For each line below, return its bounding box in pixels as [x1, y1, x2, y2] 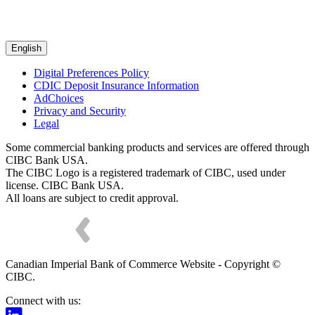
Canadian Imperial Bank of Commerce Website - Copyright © [6, 258, 281, 270]
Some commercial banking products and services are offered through [6, 141, 309, 153]
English [11, 43, 41, 53]
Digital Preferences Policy [34, 67, 149, 79]
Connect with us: [6, 295, 81, 307]
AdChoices [34, 92, 84, 104]
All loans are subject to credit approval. [6, 192, 179, 204]
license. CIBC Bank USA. [6, 179, 124, 191]
